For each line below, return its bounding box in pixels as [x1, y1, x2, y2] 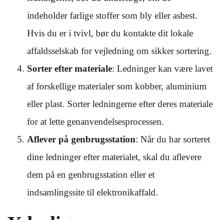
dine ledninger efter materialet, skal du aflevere [27, 152, 201, 162]
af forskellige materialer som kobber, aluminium [27, 81, 207, 91]
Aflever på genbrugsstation [27, 134, 136, 144]
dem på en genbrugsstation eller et [27, 169, 155, 180]
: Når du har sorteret [136, 134, 210, 144]
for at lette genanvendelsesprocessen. [27, 116, 164, 127]
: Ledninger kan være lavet [112, 63, 213, 74]
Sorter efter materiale [27, 63, 112, 74]
